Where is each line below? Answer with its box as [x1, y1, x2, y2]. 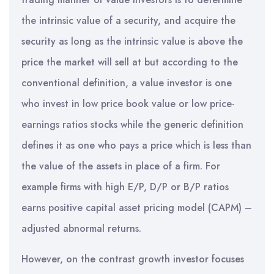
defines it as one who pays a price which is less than [21, 138, 251, 152]
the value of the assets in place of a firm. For [21, 159, 220, 173]
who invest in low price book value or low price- [21, 97, 235, 111]
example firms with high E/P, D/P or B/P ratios [21, 180, 229, 194]
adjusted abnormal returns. [21, 221, 141, 235]
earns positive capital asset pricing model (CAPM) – [21, 201, 252, 215]
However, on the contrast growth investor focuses [21, 252, 244, 266]
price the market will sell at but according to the [21, 55, 238, 69]
